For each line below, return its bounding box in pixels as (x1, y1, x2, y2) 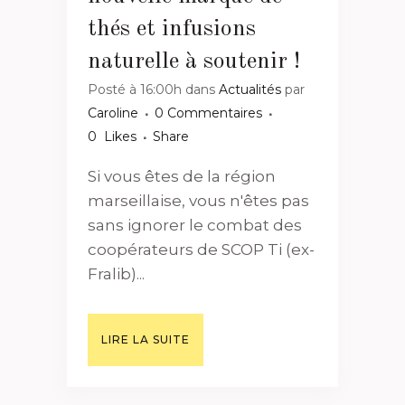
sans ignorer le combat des (88, 216, 302, 235)
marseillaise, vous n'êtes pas (88, 192, 309, 211)
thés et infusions (88, 17, 256, 42)
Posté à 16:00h (88, 81, 182, 99)
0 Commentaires (155, 105, 262, 122)
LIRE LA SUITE (101, 333, 190, 347)
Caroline (88, 105, 138, 122)
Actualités (219, 81, 281, 99)
